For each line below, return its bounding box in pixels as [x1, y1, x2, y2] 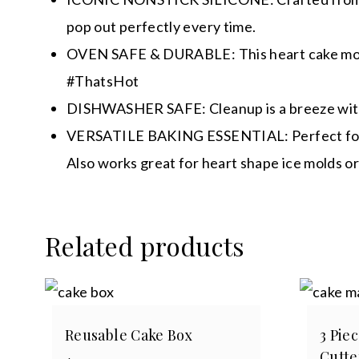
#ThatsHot [67, 72, 139, 91]
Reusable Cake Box [65, 325, 193, 345]
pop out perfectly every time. [67, 18, 256, 36]
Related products [45, 228, 245, 264]
